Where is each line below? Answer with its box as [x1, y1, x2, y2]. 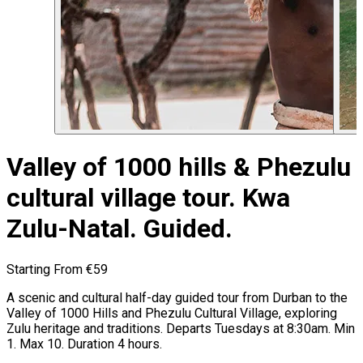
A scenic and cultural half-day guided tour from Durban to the [6, 289, 348, 305]
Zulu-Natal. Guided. [6, 213, 233, 245]
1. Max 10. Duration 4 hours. [6, 335, 162, 352]
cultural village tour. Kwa [6, 182, 290, 214]
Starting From [6, 261, 86, 277]
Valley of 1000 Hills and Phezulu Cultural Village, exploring [6, 305, 337, 321]
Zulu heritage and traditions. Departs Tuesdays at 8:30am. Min [6, 320, 355, 336]
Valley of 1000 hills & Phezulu [6, 152, 351, 183]
